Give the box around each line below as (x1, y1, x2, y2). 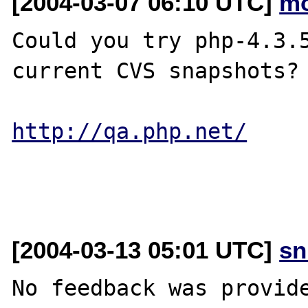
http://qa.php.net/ (12, 118, 247, 144)
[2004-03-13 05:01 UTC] (12, 236, 280, 263)
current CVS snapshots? (12, 58, 300, 83)
